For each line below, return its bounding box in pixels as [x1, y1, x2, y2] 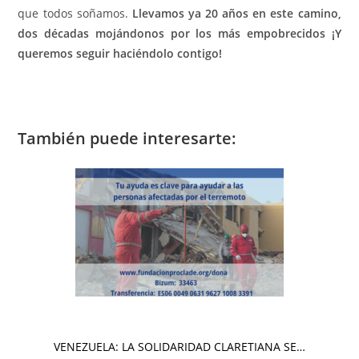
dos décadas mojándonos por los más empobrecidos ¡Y [18, 26, 341, 42]
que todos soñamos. [18, 6, 132, 22]
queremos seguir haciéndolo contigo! [18, 46, 223, 62]
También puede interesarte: [18, 127, 237, 150]
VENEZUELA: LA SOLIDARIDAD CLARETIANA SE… [54, 339, 305, 355]
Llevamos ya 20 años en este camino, [131, 6, 341, 22]
